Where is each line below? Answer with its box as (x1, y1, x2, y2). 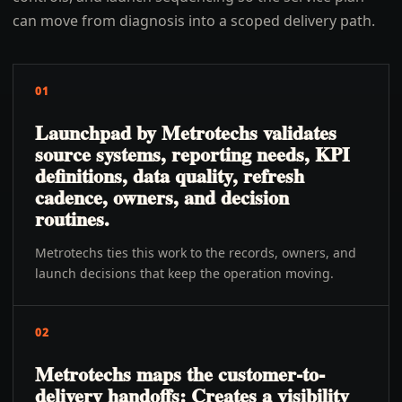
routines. (35, 204, 109, 233)
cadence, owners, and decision (35, 182, 289, 212)
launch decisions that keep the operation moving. (35, 265, 334, 282)
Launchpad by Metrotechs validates (35, 118, 336, 147)
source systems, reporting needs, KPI (35, 139, 350, 169)
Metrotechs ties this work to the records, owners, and (35, 244, 356, 261)
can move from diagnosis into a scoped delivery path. (13, 11, 375, 31)
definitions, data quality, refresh (35, 161, 304, 190)
